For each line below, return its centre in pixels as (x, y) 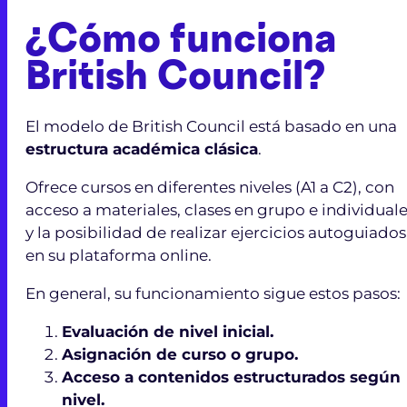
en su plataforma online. (119, 255)
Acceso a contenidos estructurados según (231, 377)
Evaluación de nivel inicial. (168, 331)
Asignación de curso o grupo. (180, 354)
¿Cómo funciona (181, 41)
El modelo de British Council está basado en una (211, 126)
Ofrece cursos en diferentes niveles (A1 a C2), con (210, 187)
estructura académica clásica (142, 149)
